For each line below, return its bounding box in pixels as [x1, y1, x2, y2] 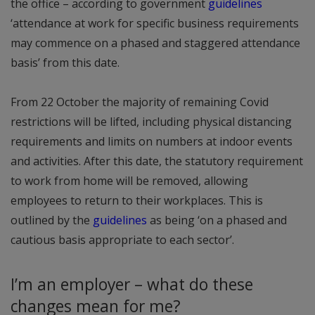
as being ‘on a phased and [147, 212, 287, 229]
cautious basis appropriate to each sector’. [11, 232, 234, 248]
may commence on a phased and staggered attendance [11, 35, 300, 51]
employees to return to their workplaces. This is [11, 193, 263, 209]
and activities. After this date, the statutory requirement [11, 153, 303, 169]
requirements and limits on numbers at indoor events [11, 134, 292, 150]
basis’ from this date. [11, 55, 120, 71]
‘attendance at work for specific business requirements [11, 15, 299, 32]
